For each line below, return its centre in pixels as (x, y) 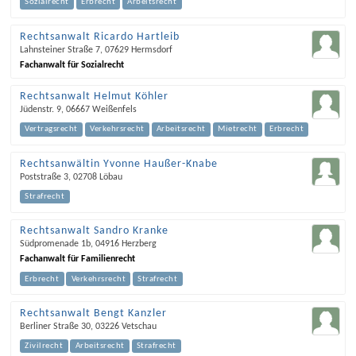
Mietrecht (238, 130)
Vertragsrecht (51, 130)
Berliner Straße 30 (55, 326)
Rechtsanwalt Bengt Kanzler (93, 313)
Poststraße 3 (44, 177)
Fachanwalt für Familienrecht (77, 259)
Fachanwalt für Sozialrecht (72, 65)
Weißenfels (114, 109)
